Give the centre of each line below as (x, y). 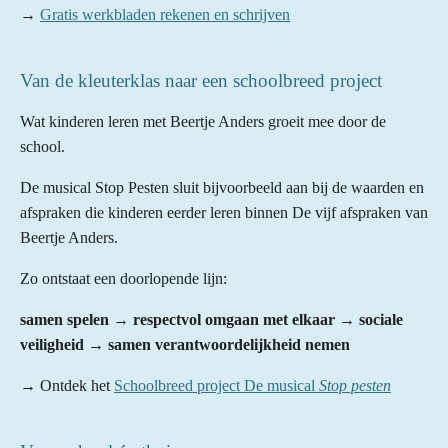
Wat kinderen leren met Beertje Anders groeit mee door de (203, 122)
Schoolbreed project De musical (216, 386)
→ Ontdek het (67, 386)
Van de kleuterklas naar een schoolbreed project (201, 81)
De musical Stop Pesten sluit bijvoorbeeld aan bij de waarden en (222, 188)
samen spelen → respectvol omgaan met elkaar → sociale (211, 320)
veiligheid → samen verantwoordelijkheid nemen (185, 345)
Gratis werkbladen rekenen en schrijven (165, 15)
